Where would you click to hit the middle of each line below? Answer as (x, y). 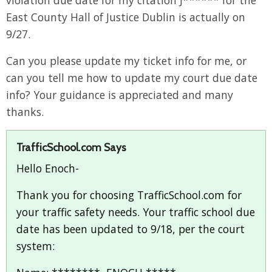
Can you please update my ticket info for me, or (126, 61)
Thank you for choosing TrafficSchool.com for (129, 195)
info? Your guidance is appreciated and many (120, 95)
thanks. (25, 112)
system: (36, 246)
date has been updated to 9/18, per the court (131, 229)
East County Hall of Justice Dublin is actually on (126, 17)
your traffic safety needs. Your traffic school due (136, 212)
